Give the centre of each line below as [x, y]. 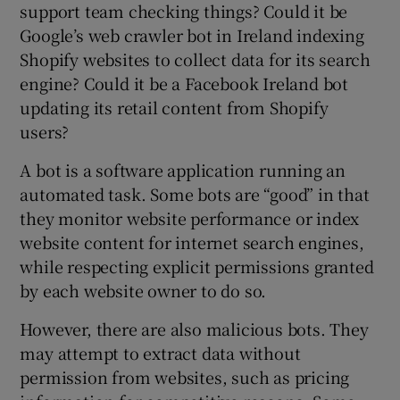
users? [45, 131]
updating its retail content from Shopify [174, 107]
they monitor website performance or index [190, 217]
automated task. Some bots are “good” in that [195, 193]
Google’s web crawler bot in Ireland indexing [192, 34]
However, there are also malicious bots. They [194, 328]
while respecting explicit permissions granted [197, 266]
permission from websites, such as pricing [185, 376]
